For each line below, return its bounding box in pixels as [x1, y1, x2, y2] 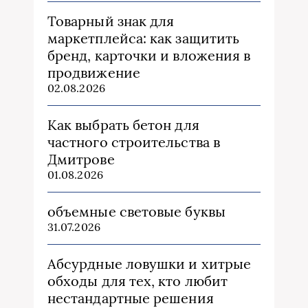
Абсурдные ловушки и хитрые [47, 254, 252, 272]
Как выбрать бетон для [47, 115, 199, 133]
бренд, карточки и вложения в [47, 46, 251, 64]
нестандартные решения [47, 289, 214, 307]
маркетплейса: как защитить [47, 29, 240, 47]
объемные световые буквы [47, 202, 225, 220]
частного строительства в [47, 133, 220, 151]
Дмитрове [47, 150, 115, 168]
